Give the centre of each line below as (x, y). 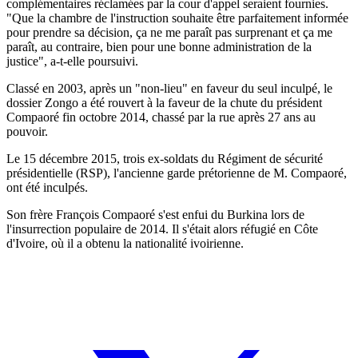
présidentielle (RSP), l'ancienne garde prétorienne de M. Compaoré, (177, 173)
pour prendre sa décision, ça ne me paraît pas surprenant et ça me (169, 32)
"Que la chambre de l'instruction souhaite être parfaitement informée (177, 18)
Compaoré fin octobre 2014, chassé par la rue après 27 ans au (161, 117)
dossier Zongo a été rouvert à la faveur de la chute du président (164, 102)
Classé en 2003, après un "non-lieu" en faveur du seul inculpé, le (169, 88)
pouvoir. (27, 131)
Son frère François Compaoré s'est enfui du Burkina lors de (155, 214)
